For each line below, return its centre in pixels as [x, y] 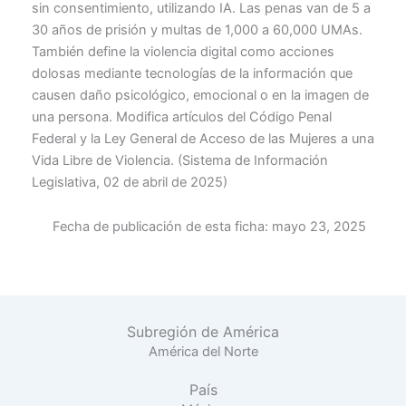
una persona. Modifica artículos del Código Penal [181, 116]
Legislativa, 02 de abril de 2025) [129, 182]
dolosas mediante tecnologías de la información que [192, 73]
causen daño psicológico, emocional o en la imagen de [200, 95]
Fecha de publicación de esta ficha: [160, 227]
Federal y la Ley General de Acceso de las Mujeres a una [203, 138]
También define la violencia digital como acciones [183, 51]
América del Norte [203, 352]
